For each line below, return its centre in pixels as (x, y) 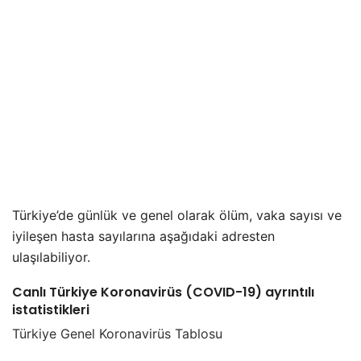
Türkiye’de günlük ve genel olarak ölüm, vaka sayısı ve (177, 215)
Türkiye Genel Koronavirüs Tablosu (117, 333)
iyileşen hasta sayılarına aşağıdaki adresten (143, 236)
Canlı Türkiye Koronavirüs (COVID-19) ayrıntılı (163, 292)
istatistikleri (51, 309)
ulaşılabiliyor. (51, 257)
